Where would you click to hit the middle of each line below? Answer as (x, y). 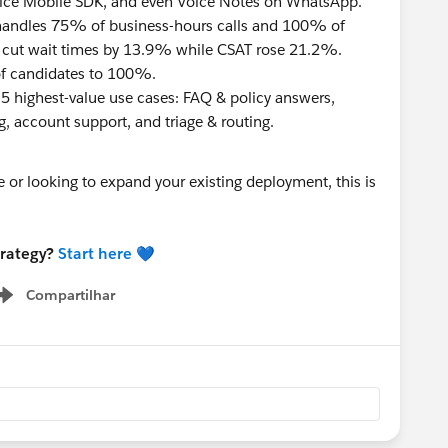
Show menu (75, 305)
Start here (95, 253)
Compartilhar (70, 294)
